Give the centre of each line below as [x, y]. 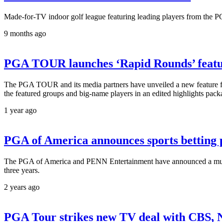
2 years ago [22, 187]
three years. [22, 170]
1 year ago [20, 111]
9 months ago [25, 34]
